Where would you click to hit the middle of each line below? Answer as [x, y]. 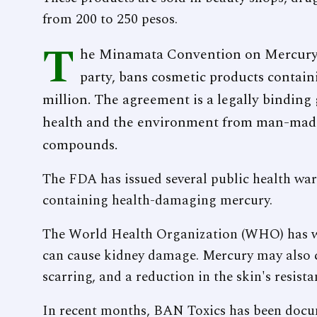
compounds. [80, 145]
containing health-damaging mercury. [157, 201]
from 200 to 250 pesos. [110, 20]
